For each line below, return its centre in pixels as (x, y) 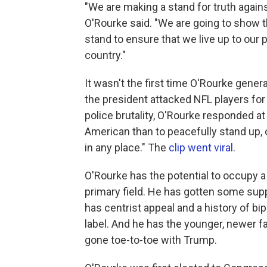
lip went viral (204, 147)
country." (105, 55)
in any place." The (127, 147)
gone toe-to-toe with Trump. (151, 240)
